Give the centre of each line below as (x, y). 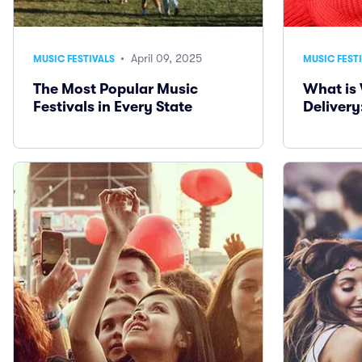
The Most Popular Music (116, 89)
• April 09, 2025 (160, 59)
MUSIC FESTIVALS (75, 59)
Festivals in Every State (113, 107)
